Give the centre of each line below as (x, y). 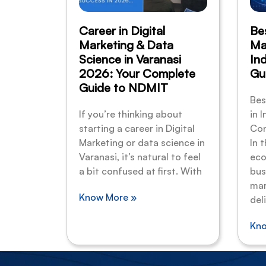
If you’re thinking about (131, 114)
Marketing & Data (126, 45)
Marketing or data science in (142, 143)
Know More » (108, 197)
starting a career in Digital (137, 129)
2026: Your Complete (137, 74)
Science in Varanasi (130, 59)
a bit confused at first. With (140, 171)
